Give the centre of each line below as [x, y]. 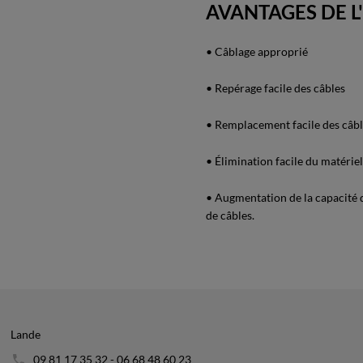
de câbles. [230, 215]
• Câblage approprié [257, 51]
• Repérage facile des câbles [275, 88]
